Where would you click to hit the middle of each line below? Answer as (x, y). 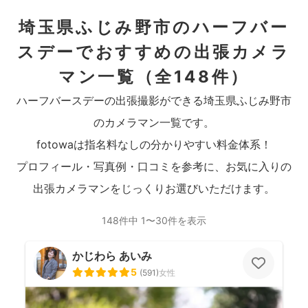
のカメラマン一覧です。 (154, 122)
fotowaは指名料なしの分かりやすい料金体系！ (154, 144)
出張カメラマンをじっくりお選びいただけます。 (154, 188)
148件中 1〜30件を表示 (154, 220)
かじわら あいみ (112, 256)
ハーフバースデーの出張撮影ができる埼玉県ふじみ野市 (154, 100)
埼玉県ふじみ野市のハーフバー (154, 27)
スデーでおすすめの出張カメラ (154, 52)
